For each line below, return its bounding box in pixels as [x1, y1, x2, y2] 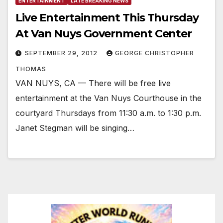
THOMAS [15, 65, 46, 73]
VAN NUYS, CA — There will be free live [15, 78, 171, 89]
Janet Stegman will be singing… [15, 123, 134, 133]
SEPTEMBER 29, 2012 [25, 49, 100, 57]
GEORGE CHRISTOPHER [115, 49, 194, 57]
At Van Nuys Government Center [15, 27, 192, 41]
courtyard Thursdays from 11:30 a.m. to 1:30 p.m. [15, 108, 201, 118]
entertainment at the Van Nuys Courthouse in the [15, 93, 202, 104]
